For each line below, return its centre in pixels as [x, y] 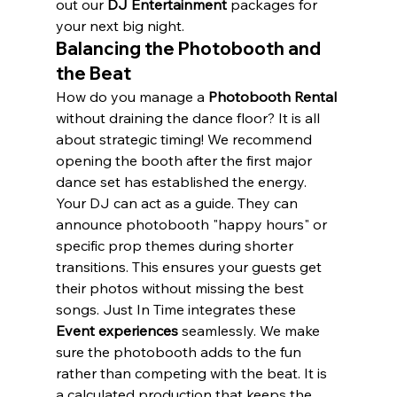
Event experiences [117, 330]
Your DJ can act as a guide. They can [178, 202]
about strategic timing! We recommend [185, 139]
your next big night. [120, 25]
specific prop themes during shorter [176, 245]
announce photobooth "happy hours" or [193, 224]
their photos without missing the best [181, 288]
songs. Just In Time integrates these [177, 309]
